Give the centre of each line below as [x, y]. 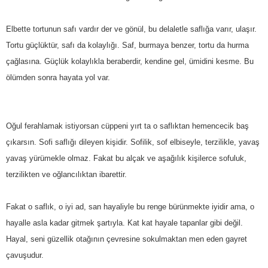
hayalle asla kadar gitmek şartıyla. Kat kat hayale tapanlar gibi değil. [124, 223]
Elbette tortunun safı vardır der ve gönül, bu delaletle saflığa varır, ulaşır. [131, 29]
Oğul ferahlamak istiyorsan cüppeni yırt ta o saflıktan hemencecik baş [127, 126]
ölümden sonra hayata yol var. [58, 77]
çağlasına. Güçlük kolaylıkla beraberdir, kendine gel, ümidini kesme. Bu [130, 61]
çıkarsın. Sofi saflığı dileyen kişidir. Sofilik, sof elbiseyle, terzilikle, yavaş [133, 142]
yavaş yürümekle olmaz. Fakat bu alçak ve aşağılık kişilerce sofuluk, [126, 158]
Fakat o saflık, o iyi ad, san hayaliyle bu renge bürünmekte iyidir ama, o [130, 206]
